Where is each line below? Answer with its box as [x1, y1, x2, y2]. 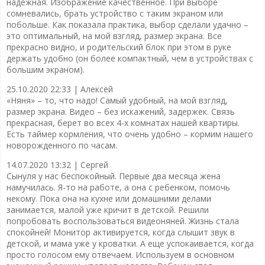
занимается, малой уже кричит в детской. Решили [6, 203, 209, 215]
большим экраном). [6, 63, 85, 75]
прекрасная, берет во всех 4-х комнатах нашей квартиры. [6, 117, 240, 128]
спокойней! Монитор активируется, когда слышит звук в [6, 226, 235, 238]
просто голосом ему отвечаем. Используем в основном [6, 248, 234, 260]
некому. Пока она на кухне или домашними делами [6, 192, 211, 204]
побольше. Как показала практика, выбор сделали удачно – [6, 18, 248, 30]
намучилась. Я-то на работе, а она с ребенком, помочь [6, 181, 230, 193]
